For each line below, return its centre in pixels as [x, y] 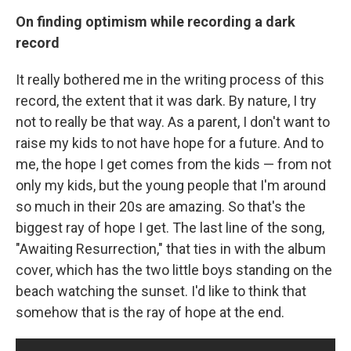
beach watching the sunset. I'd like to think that [161, 291]
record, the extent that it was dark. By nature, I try [166, 101]
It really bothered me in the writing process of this [170, 80]
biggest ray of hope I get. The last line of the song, [170, 228]
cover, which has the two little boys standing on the [174, 270]
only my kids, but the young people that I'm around [171, 185]
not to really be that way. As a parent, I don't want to [173, 122]
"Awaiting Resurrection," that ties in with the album [171, 249]
